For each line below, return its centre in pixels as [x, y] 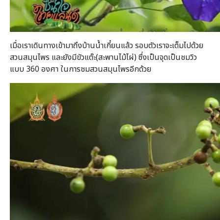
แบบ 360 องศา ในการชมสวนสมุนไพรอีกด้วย [81, 69]
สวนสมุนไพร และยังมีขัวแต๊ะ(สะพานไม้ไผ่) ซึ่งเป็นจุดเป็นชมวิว [103, 57]
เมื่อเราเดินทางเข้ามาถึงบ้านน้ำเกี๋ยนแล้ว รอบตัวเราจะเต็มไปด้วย [107, 45]
